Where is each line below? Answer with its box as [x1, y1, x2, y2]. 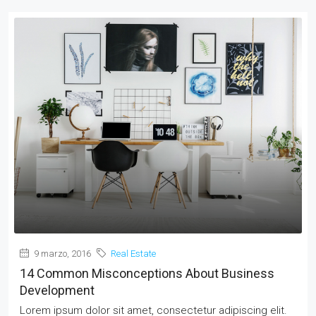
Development [20, 283, 95, 298]
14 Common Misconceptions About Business [20, 266, 274, 281]
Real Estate [111, 248, 156, 260]
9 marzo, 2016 [32, 248, 91, 260]
